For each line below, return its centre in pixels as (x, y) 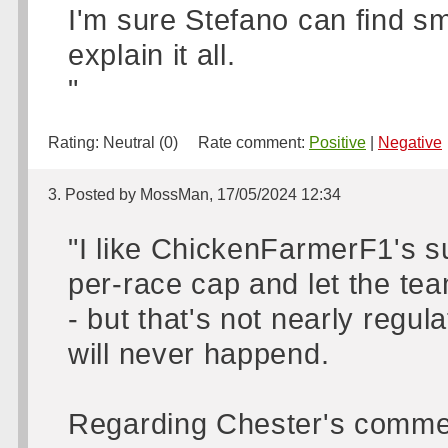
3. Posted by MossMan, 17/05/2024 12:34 (194, 194)
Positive (337, 142)
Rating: (75, 142)
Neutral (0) (140, 142)
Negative (410, 142)
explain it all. (152, 54)
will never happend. (199, 353)
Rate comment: (243, 142)
